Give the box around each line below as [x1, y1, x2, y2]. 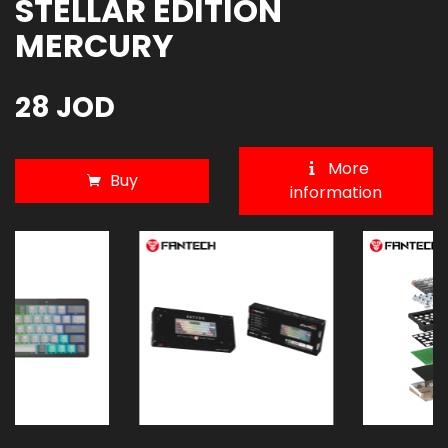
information [290, 181, 382, 204]
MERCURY [15, 23, 174, 68]
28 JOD [15, 88, 115, 127]
